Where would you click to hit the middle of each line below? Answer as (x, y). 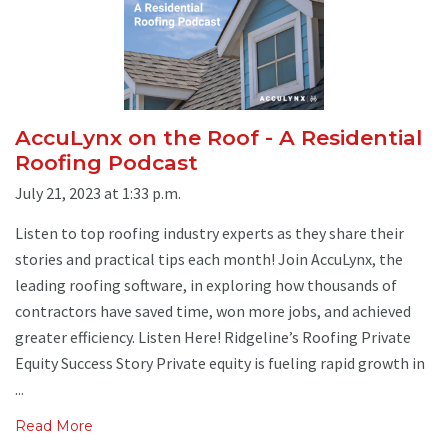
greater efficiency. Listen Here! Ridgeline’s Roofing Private (213, 336)
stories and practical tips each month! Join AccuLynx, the (209, 258)
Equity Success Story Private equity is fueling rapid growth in (220, 362)
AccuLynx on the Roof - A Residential (218, 138)
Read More (54, 425)
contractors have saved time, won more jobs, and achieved (213, 310)
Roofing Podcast (106, 163)
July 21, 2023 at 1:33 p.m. (98, 192)
